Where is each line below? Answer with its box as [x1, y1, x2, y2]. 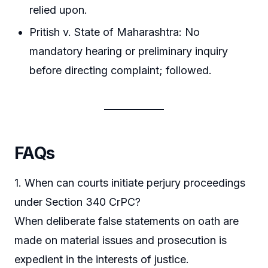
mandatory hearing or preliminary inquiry [29, 45, 229, 58]
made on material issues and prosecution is [14, 234, 227, 247]
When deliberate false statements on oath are [14, 215, 239, 228]
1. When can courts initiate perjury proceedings [14, 176, 245, 190]
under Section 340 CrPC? [14, 196, 141, 209]
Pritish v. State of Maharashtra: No [29, 26, 200, 39]
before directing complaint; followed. [29, 64, 212, 77]
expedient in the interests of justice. [14, 253, 189, 266]
